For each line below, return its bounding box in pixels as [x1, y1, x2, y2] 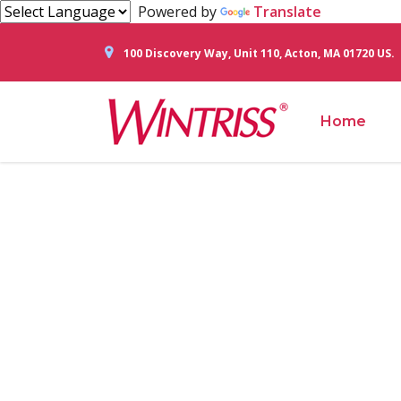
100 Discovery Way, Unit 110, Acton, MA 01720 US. [124, 45, 395, 61]
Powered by [131, 2, 220, 21]
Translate [253, 2, 321, 21]
